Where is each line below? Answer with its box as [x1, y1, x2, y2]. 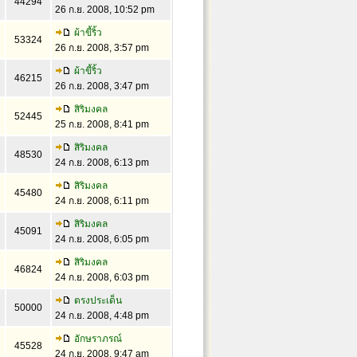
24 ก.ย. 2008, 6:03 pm [54, 272, 149, 283]
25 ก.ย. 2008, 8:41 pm [54, 119, 149, 130]
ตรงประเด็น [73, 295, 122, 306]
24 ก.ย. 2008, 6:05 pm [54, 233, 149, 245]
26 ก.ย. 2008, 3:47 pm [54, 80, 149, 92]
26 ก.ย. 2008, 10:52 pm [54, 4, 155, 15]
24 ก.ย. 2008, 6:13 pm [54, 157, 149, 168]
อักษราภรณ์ [73, 333, 122, 344]
